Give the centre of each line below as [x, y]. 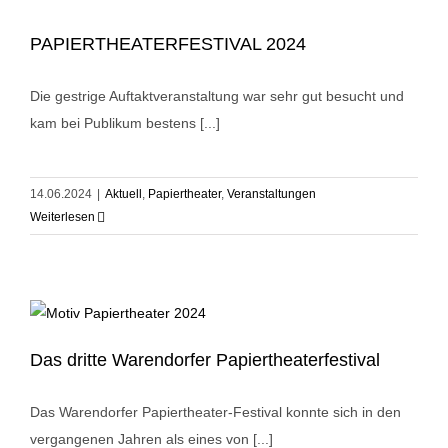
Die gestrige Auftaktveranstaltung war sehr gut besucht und [217, 96]
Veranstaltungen [271, 194]
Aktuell [123, 194]
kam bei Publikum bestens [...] [125, 123]
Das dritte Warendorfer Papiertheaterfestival [205, 360]
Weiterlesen [62, 217]
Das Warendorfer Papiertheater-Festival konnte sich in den [215, 412]
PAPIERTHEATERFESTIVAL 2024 [168, 44]
